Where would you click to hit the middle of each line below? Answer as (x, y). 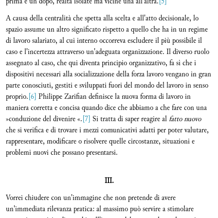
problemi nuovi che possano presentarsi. (62, 153)
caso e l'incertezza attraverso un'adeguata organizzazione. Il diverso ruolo (108, 52)
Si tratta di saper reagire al (130, 119)
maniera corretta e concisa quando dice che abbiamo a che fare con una (106, 108)
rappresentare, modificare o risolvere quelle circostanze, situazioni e (100, 141)
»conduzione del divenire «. (44, 119)
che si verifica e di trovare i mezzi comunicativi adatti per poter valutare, (107, 130)
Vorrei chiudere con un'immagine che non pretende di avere (91, 198)
